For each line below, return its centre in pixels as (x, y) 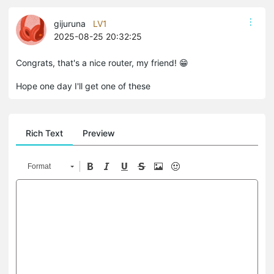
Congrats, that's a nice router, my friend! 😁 (102, 63)
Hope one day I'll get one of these (83, 86)
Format (39, 166)
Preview (99, 133)
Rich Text (44, 133)
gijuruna (70, 24)
